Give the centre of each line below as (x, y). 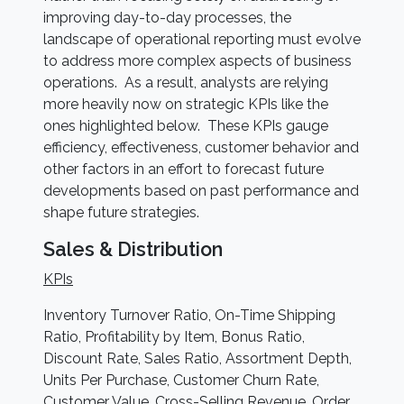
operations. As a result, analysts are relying (186, 83)
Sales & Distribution (133, 249)
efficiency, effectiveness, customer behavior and (201, 147)
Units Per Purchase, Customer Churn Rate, (181, 380)
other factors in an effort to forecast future (184, 169)
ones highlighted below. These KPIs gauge (186, 126)
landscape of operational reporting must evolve (202, 39)
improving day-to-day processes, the (167, 18)
